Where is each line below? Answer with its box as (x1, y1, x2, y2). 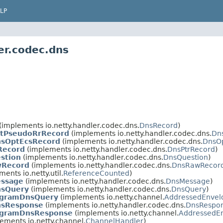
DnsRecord (139, 121, 178, 130)
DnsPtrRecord (167, 145, 215, 154)
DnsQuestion (163, 153, 208, 162)
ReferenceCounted (63, 169, 129, 178)
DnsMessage (166, 177, 210, 186)
